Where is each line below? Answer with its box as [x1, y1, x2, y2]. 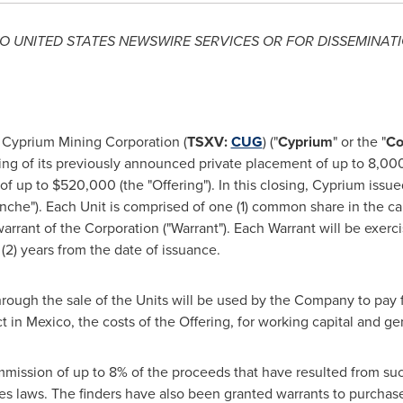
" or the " [332, 131, 386, 152]
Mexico [25, 311, 71, 332]
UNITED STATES [13, 31, 115, 51]
